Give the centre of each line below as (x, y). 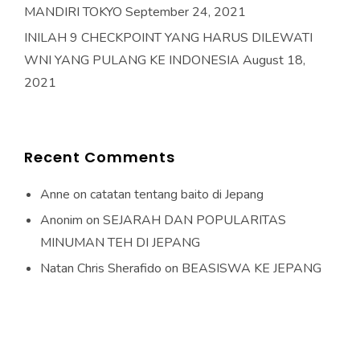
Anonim (61, 220)
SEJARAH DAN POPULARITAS (194, 220)
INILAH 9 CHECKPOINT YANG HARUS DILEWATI (168, 38)
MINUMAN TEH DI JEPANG (120, 243)
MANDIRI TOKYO (73, 12)
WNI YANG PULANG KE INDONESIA (132, 60)
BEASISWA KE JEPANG (252, 268)
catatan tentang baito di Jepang (177, 194)
